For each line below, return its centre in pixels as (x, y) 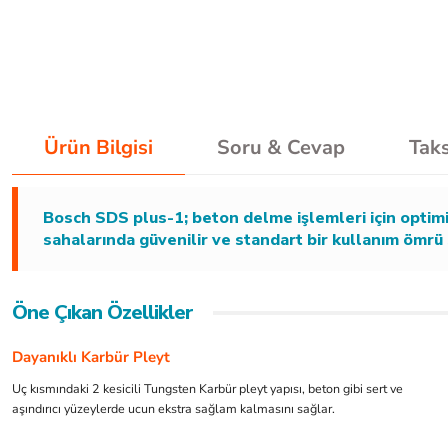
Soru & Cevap (281, 147)
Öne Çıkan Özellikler (102, 312)
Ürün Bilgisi (98, 147)
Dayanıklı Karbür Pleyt (91, 357)
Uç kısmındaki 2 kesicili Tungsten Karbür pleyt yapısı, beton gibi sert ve (207, 388)
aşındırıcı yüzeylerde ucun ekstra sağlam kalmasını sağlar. (173, 408)
